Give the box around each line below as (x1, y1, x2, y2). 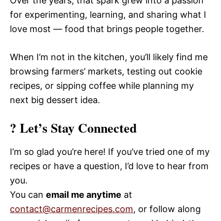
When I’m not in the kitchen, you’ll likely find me (10, 51, 208, 62)
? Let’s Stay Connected (10, 118, 137, 137)
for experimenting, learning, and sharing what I (10, 9, 206, 20)
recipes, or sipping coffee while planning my (10, 80, 194, 91)
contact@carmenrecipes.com (10, 203, 133, 214)
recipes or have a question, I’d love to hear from (10, 160, 209, 171)
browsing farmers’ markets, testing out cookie (10, 66, 202, 76)
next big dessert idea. (10, 94, 100, 105)
